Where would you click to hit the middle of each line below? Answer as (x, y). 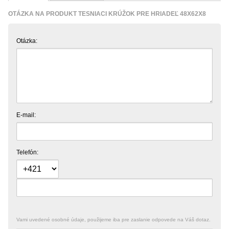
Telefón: (27, 152)
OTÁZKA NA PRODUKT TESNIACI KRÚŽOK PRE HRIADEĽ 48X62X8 (107, 14)
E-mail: (26, 115)
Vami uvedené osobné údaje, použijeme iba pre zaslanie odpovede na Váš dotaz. (113, 219)
